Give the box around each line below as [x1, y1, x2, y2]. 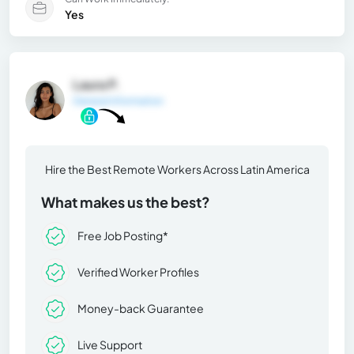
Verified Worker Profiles [77, 265, 199, 280]
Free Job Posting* [77, 228, 168, 243]
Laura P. [73, 75, 120, 92]
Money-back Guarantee [77, 301, 204, 316]
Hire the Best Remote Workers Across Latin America [44, 161, 310, 176]
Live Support [77, 337, 142, 352]
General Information [73, 94, 164, 107]
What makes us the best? [41, 192, 210, 211]
